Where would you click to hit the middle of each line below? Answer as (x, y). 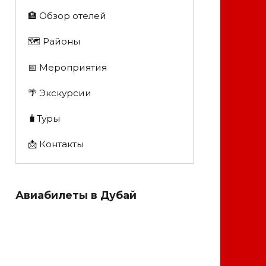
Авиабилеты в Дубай (76, 195)
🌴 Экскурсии (59, 93)
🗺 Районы (54, 42)
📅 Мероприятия (67, 67)
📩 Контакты (56, 144)
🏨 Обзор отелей (67, 16)
